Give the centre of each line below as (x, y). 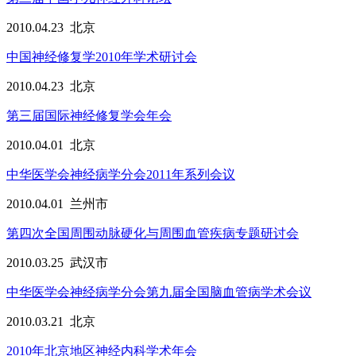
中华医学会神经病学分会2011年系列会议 (121, 175)
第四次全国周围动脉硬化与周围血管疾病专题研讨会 (153, 234)
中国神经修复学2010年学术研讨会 (102, 57)
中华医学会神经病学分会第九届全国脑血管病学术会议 (159, 292)
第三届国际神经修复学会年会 (89, 116)
